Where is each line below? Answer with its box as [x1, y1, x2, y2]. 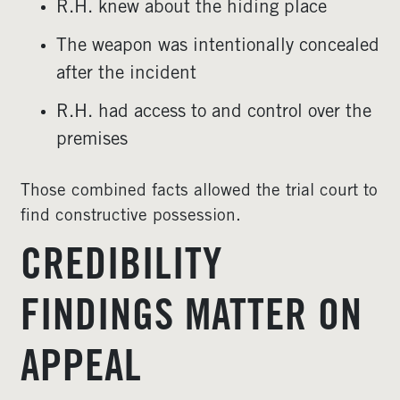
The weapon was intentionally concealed [56, 37, 379, 56]
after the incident [56, 65, 196, 84]
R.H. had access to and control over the [56, 104, 371, 122]
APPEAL [21, 349, 142, 392]
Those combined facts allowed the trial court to [21, 183, 378, 200]
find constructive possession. [21, 208, 241, 225]
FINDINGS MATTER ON [21, 298, 362, 341]
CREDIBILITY [21, 247, 222, 290]
